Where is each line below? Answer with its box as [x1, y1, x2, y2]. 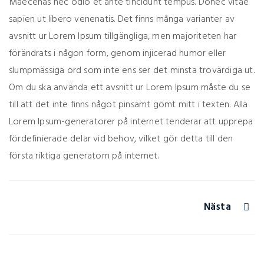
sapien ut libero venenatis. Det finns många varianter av [9, 12, 235, 27]
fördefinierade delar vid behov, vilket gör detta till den [9, 131, 233, 147]
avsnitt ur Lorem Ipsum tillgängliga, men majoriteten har [9, 29, 237, 44]
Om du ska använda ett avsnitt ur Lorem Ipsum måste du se [9, 80, 251, 95]
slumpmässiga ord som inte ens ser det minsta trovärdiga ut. [9, 63, 255, 78]
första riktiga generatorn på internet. [9, 148, 159, 164]
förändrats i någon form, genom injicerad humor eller [9, 46, 226, 61]
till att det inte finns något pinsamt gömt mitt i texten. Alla [9, 97, 248, 113]
